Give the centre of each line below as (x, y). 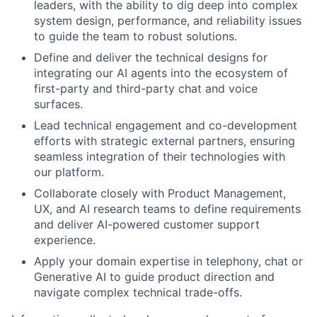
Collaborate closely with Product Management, (160, 194)
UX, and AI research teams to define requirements (167, 209)
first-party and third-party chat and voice (146, 89)
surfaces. (58, 104)
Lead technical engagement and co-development (166, 126)
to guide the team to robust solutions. (136, 36)
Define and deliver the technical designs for (151, 58)
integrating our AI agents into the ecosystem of (161, 73)
